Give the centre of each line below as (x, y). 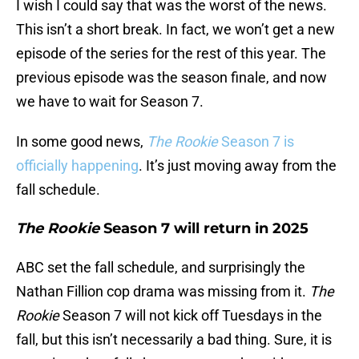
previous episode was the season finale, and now (171, 78)
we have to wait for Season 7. (110, 102)
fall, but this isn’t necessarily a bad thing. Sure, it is (174, 340)
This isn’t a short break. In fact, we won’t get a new (175, 30)
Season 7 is (256, 142)
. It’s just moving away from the (238, 166)
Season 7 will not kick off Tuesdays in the (191, 316)
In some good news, (81, 142)
